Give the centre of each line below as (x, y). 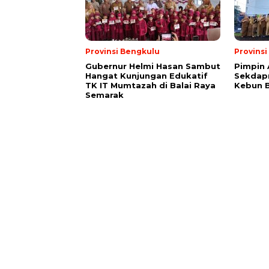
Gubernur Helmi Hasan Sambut (153, 66)
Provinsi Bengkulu (122, 51)
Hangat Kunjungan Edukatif (147, 76)
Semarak (104, 95)
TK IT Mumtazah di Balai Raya (150, 85)
